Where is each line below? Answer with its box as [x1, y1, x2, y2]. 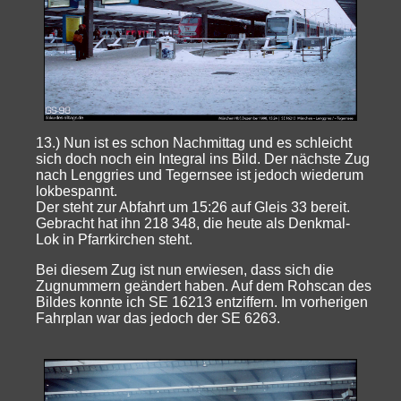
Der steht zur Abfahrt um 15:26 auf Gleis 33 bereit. [36, 200, 351, 216]
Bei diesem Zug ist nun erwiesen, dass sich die [36, 262, 335, 278]
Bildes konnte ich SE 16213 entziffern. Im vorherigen [36, 294, 369, 311]
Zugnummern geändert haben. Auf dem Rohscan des [36, 278, 372, 294]
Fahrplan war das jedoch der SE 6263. [36, 311, 281, 327]
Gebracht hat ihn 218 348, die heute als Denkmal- [36, 216, 351, 232]
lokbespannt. [36, 183, 118, 200]
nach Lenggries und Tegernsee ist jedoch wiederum [36, 167, 364, 183]
